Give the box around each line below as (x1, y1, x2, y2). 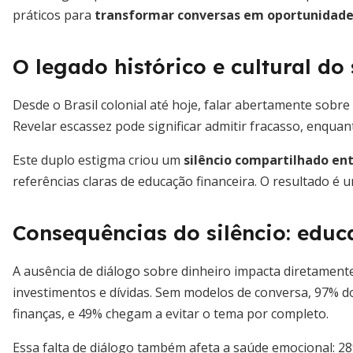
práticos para (13, 6, 95, 24)
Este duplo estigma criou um (13, 151, 184, 169)
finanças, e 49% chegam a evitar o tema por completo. (13, 305, 329, 322)
